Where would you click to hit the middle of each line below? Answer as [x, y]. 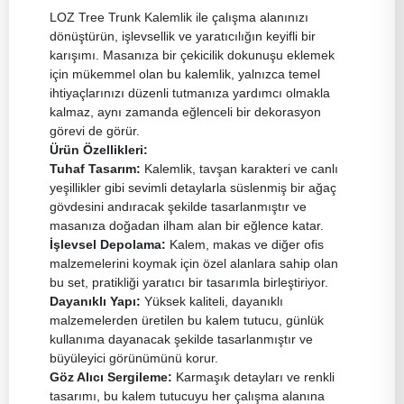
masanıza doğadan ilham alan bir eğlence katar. [187, 225]
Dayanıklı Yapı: [95, 301]
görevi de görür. [95, 130]
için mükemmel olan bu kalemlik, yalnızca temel [185, 73]
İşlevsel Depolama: [108, 244]
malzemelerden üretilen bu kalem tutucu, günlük [187, 320]
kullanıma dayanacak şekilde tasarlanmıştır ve [181, 339]
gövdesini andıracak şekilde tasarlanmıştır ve [178, 206]
